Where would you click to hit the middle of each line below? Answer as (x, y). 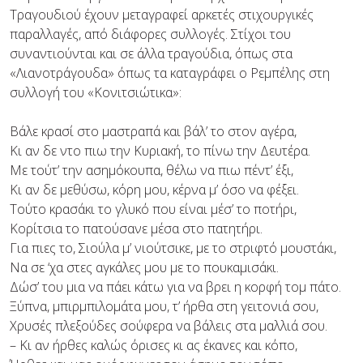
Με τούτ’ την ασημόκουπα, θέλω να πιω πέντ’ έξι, (152, 170)
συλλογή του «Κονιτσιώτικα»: (96, 92)
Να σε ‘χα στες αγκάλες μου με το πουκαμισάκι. (144, 267)
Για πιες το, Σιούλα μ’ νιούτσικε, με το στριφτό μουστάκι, (173, 248)
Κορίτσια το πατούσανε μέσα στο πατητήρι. (136, 228)
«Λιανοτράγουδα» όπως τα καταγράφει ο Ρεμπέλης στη (170, 73)
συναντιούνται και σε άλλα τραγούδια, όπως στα (151, 53)
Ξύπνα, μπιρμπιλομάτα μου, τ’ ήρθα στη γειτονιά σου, (164, 306)
